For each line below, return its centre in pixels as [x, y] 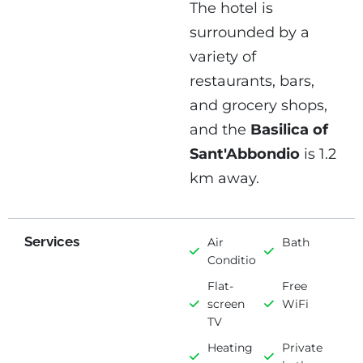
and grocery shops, [258, 106]
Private [302, 347]
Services [52, 241]
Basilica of [289, 130]
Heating [230, 347]
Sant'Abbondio [245, 154]
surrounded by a [250, 33]
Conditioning [245, 260]
